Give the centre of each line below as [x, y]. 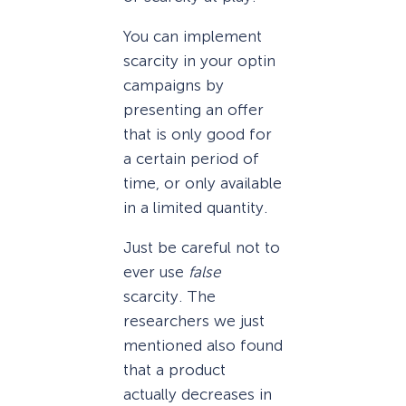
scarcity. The [169, 297]
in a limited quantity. [195, 208]
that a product [174, 370]
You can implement [193, 37]
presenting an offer [193, 110]
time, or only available [203, 184]
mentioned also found [203, 346]
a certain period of [191, 159]
